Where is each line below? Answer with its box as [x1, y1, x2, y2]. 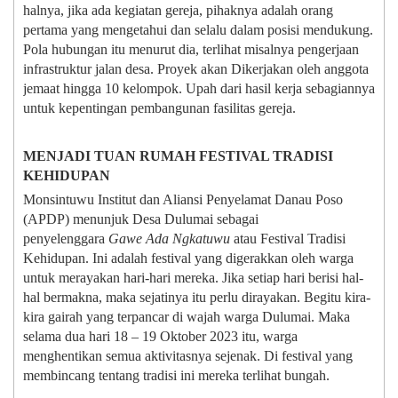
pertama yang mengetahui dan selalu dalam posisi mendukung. [23, 22, 373, 38]
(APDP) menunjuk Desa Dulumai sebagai [23, 211, 259, 227]
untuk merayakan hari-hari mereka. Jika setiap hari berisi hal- [23, 270, 363, 286]
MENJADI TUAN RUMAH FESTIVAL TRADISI [23, 148, 333, 164]
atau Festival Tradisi [230, 231, 346, 247]
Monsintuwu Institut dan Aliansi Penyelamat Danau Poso [23, 192, 343, 208]
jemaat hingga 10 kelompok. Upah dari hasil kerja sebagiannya [23, 81, 375, 97]
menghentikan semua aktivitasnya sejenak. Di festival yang [23, 348, 353, 364]
